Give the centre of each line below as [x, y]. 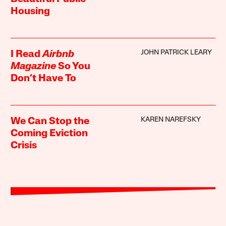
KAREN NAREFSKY [171, 120]
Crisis [24, 146]
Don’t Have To [44, 78]
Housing [31, 11]
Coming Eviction [49, 133]
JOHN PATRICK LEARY [176, 52]
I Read [27, 54]
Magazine [34, 66]
